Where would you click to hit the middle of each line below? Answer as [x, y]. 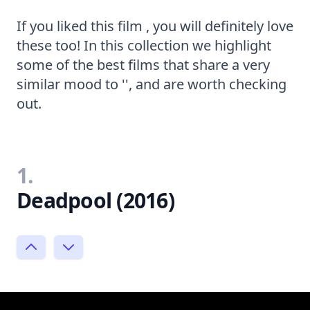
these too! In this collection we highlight [144, 45]
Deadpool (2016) [95, 200]
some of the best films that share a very [143, 64]
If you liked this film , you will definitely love [155, 26]
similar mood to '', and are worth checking [152, 84]
